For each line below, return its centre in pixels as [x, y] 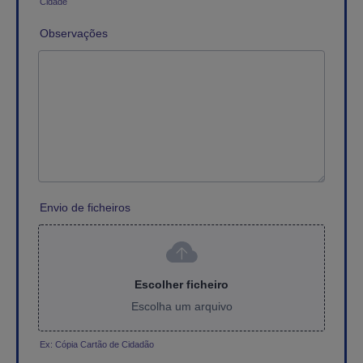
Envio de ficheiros [85, 208]
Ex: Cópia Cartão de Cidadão [97, 345]
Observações [74, 34]
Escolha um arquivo [181, 307]
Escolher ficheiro [181, 285]
